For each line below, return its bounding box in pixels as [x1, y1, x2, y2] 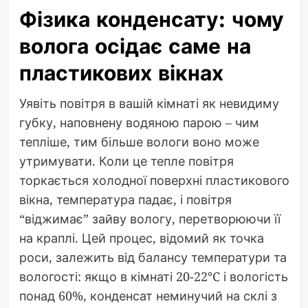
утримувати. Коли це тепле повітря [19, 152, 234, 169]
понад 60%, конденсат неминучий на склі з [19, 287, 277, 304]
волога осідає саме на [19, 31, 251, 61]
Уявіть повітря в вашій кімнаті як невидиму [19, 94, 279, 111]
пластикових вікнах [19, 58, 223, 88]
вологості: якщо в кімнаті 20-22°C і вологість [19, 267, 288, 285]
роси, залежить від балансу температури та [19, 248, 287, 265]
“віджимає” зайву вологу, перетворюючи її [19, 210, 280, 227]
